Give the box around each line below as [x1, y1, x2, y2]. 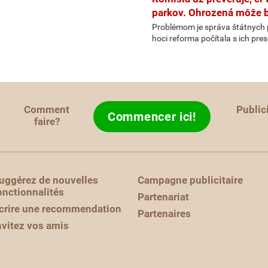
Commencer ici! [108, 109, 196, 124]
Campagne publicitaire [138, 174, 243, 186]
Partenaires [138, 208, 191, 220]
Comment [24, 103, 70, 115]
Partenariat [138, 191, 189, 203]
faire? [33, 115, 60, 127]
